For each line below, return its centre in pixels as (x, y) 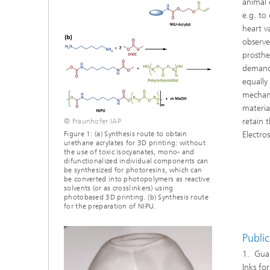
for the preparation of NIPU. (110, 206)
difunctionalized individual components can (136, 161)
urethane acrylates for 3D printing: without (135, 143)
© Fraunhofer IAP (93, 121)
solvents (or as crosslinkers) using (119, 188)
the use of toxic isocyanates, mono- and (129, 152)
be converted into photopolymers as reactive (137, 179)
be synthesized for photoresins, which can (133, 170)
